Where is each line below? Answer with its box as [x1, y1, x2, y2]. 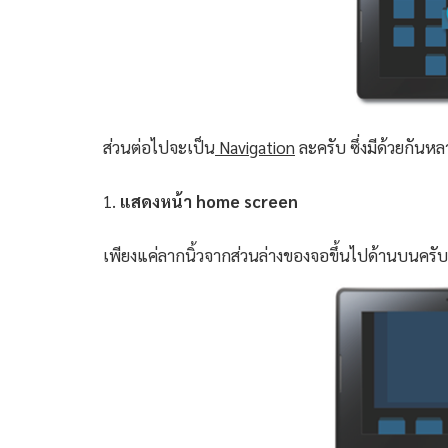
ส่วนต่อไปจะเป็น [103, 136, 215, 159]
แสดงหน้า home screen [120, 189, 298, 212]
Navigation [215, 136, 295, 159]
